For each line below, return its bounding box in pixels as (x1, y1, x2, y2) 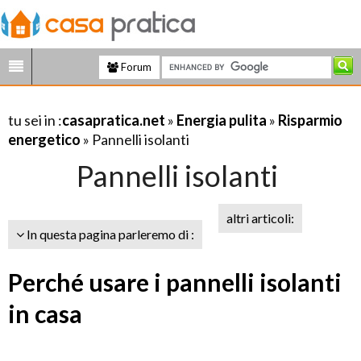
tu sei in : (8, 111, 62, 129)
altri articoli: (226, 210, 294, 226)
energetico (8, 131, 81, 148)
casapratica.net (62, 111, 165, 129)
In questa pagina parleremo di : (24, 226, 194, 242)
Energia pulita (176, 111, 267, 129)
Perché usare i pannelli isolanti (8, 268, 342, 297)
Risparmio (278, 111, 342, 129)
